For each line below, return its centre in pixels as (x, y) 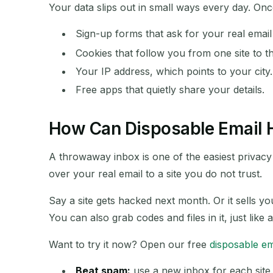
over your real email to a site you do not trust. (155, 174)
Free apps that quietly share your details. (170, 90)
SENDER (136, 32)
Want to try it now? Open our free (129, 245)
